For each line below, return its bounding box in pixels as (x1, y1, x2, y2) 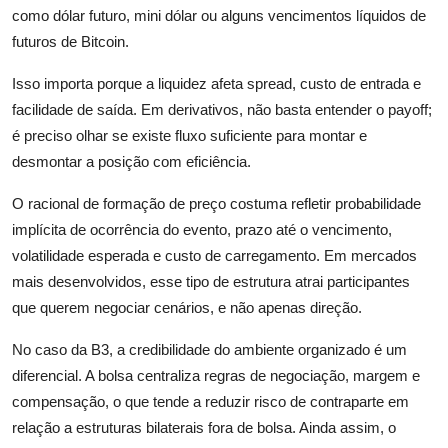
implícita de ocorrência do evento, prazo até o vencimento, (12, 221, 392, 239)
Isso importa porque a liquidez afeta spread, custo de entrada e (12, 75, 421, 93)
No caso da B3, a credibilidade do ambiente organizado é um (12, 341, 407, 359)
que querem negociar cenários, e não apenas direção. (12, 299, 362, 317)
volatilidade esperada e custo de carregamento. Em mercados (12, 247, 417, 265)
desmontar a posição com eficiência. (12, 153, 251, 171)
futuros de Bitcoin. (12, 33, 129, 51)
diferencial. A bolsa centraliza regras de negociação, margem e (12, 367, 420, 385)
